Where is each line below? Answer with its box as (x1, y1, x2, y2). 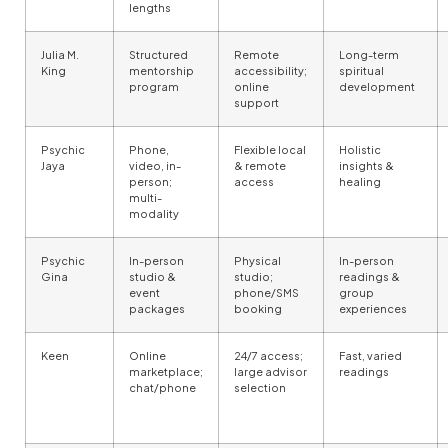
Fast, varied (339, 348, 402, 362)
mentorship (129, 63, 194, 77)
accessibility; (234, 63, 307, 77)
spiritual (339, 63, 384, 77)
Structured (129, 47, 188, 61)
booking (234, 301, 282, 315)
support (234, 95, 279, 109)
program (129, 79, 179, 93)
